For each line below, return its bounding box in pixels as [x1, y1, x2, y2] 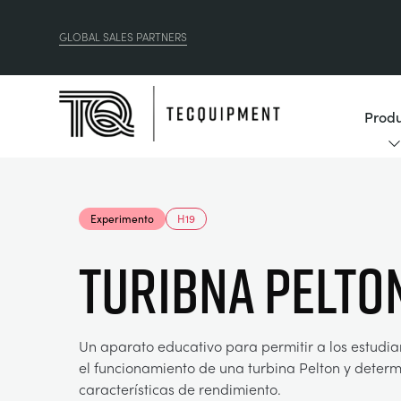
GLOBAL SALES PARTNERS [59, 28, 187, 45]
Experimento [90, 210, 154, 226]
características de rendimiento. [79, 379, 281, 399]
